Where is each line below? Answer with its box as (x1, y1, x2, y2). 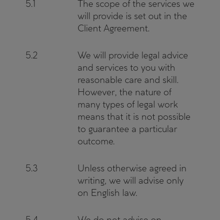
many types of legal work (78, 99, 178, 110)
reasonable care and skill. (78, 74, 179, 85)
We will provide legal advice (78, 50, 188, 61)
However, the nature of (78, 86, 171, 98)
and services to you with (78, 62, 175, 73)
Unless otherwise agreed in (78, 163, 187, 174)
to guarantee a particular (78, 123, 177, 135)
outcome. (78, 136, 115, 147)
